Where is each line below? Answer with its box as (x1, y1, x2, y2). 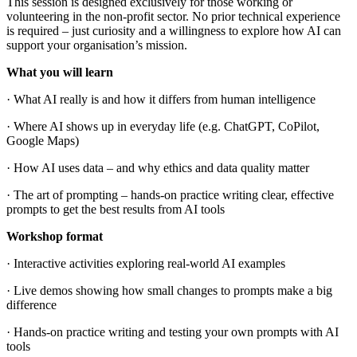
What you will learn (6, 65, 113, 79)
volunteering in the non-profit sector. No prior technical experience (6, 9, 340, 23)
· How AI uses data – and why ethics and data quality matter (6, 160, 309, 175)
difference (6, 297, 57, 312)
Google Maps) (6, 133, 79, 147)
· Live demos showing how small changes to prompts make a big (6, 283, 332, 297)
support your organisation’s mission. (6, 37, 187, 52)
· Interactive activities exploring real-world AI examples (6, 256, 285, 270)
